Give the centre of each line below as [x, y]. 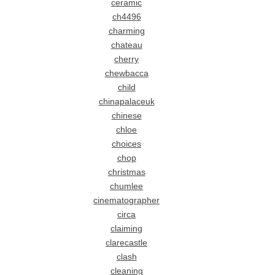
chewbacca [126, 74]
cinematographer [127, 201]
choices [127, 144]
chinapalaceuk [126, 102]
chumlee [127, 187]
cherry [127, 60]
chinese [126, 116]
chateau [126, 45]
